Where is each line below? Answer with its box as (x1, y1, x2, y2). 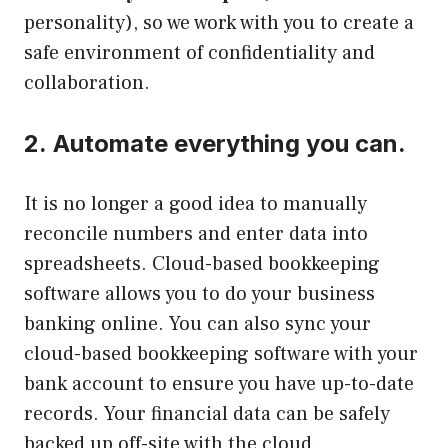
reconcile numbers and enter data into (24, 221, 368, 248)
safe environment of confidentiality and (24, 40, 375, 67)
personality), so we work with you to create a (24, 10, 414, 37)
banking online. (24, 311, 164, 338)
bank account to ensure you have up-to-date (24, 371, 414, 398)
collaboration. (24, 70, 150, 97)
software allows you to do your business (24, 281, 375, 308)
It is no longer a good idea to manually (24, 191, 367, 218)
